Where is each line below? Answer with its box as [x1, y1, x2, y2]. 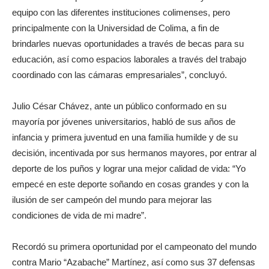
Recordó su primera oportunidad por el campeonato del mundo [12, 241, 256, 252]
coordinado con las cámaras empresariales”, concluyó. [12, 69, 227, 80]
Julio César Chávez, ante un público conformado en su [12, 100, 226, 111]
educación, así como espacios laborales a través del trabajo [12, 53, 246, 64]
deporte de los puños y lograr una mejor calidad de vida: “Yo [12, 163, 246, 174]
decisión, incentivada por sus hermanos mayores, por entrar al [12, 147, 256, 158]
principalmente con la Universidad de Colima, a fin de [12, 22, 219, 33]
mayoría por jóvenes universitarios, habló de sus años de [12, 116, 235, 127]
